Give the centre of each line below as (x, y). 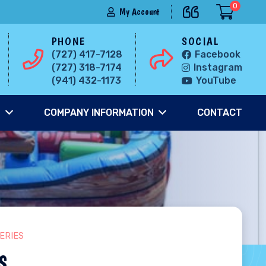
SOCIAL (200, 41)
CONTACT (219, 113)
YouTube (216, 81)
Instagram (218, 67)
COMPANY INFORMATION (99, 113)
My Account (139, 12)
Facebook (218, 54)
